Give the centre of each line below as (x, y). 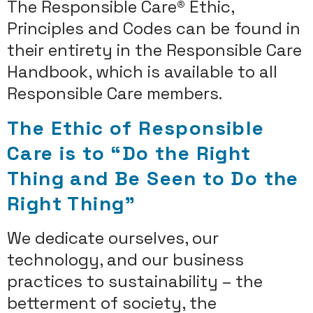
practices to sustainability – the (135, 281)
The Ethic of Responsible (136, 128)
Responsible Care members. (115, 93)
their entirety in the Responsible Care (154, 50)
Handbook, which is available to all (142, 71)
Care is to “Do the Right (129, 153)
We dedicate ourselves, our (113, 238)
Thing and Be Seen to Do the (153, 178)
